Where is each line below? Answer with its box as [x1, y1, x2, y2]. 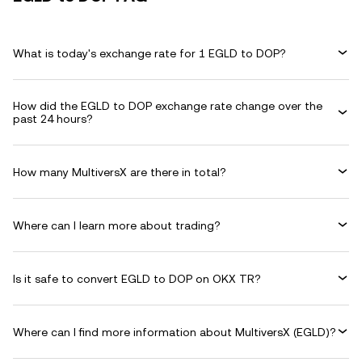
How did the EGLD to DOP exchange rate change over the [13, 99, 322, 112]
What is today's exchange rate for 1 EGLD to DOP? [13, 46, 286, 60]
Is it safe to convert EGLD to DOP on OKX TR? [13, 271, 261, 285]
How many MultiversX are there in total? [13, 165, 226, 179]
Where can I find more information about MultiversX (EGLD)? [13, 325, 336, 339]
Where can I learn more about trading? [13, 218, 221, 232]
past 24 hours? [13, 112, 93, 125]
